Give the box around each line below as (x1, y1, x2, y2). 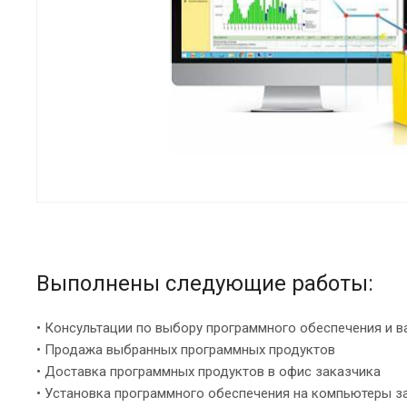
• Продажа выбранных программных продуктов (36, 341, 335, 358)
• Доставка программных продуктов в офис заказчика (36, 362, 381, 380)
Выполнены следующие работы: (36, 270, 373, 296)
